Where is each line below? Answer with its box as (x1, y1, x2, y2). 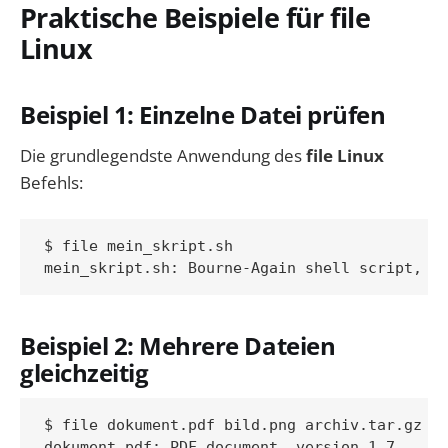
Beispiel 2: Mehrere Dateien (20, 329, 336, 362)
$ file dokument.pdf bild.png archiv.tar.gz (44, 415, 422, 434)
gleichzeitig (20, 356, 149, 389)
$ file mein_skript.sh (44, 236, 233, 255)
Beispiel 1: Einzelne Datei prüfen (20, 98, 386, 131)
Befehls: (20, 171, 83, 195)
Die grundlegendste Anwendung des (20, 144, 306, 168)
